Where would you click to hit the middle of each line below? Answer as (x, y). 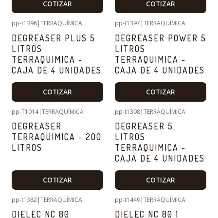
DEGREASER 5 (144, 126)
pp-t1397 (127, 23)
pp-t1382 (24, 200)
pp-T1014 (25, 111)
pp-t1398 (127, 111)
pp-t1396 (24, 23)
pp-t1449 (127, 200)
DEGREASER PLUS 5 (54, 38)
